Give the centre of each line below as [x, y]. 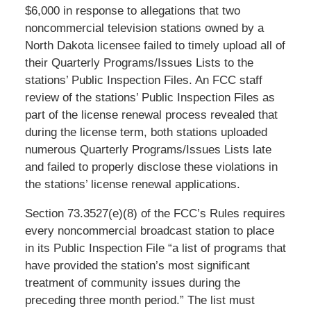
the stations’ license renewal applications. [132, 184]
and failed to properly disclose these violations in [151, 167]
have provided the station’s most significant [137, 265]
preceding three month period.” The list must [140, 300]
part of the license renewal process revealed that [151, 115]
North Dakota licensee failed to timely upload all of [155, 45]
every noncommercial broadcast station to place [149, 230]
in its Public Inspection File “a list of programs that [155, 248]
